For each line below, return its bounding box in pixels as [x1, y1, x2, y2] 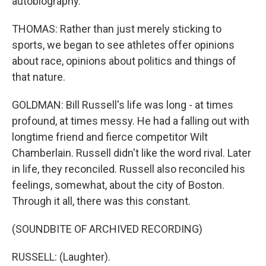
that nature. [12, 71, 65, 83]
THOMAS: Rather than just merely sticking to [12, 23, 221, 35]
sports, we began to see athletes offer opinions [12, 39, 235, 51]
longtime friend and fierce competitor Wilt [12, 131, 208, 143]
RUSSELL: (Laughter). [12, 251, 110, 263]
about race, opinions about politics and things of [12, 55, 236, 67]
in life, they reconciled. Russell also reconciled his [12, 163, 245, 175]
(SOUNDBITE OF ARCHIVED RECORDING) [12, 223, 202, 235]
